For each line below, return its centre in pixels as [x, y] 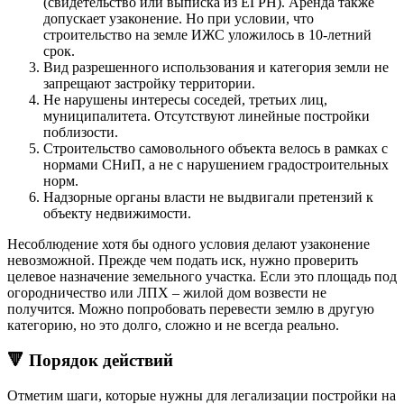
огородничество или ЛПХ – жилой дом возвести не [167, 293]
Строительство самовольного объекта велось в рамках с [216, 149]
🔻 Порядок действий [90, 361]
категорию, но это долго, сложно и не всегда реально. [173, 326]
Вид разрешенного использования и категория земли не [216, 68]
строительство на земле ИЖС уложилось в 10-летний [207, 35]
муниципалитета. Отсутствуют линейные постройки [207, 116]
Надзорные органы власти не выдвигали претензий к [208, 197]
